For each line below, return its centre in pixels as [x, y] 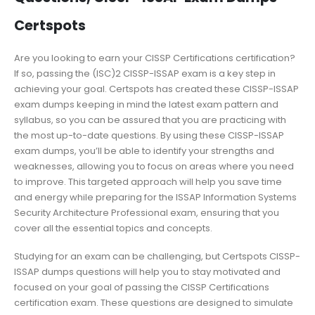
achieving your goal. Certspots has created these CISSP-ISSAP [156, 89]
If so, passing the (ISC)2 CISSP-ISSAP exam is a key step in [145, 73]
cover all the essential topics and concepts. [113, 228]
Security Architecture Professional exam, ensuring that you [147, 212]
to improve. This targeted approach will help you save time [148, 181]
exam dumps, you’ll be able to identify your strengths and [144, 150]
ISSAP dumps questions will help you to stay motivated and [147, 272]
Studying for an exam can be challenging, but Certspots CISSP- [157, 257]
